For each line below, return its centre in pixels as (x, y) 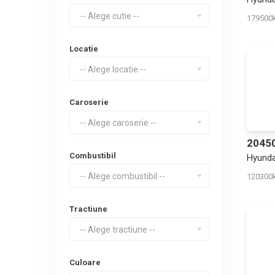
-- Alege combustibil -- (122, 176)
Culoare (85, 262)
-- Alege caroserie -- (118, 123)
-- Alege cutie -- (110, 16)
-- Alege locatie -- (113, 69)
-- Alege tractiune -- (118, 230)
